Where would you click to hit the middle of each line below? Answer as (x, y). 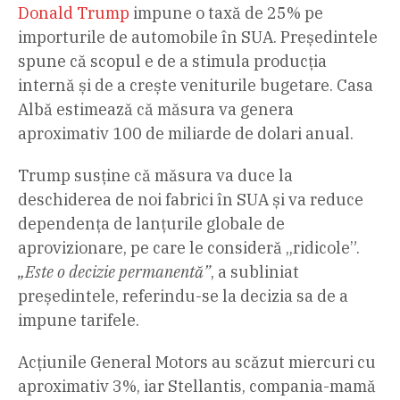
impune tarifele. (79, 320)
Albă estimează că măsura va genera (156, 109)
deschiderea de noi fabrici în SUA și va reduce (191, 199)
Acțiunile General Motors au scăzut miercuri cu (197, 362)
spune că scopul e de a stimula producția (172, 61)
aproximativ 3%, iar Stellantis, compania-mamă (197, 386)
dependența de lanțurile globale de (151, 223)
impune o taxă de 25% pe (226, 12)
